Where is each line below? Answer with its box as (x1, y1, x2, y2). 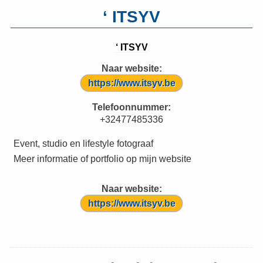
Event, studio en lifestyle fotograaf (14, 137, 153, 149)
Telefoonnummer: (92, 102, 171, 113)
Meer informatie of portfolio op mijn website (14, 153, 191, 164)
